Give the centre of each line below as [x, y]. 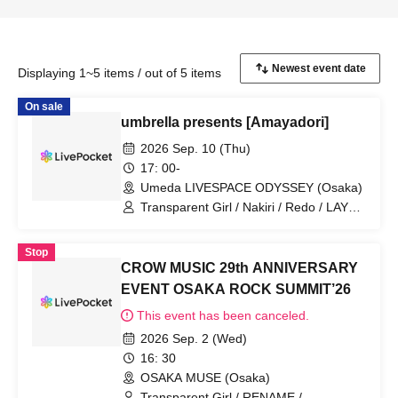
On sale [44, 107]
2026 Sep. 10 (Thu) [195, 148]
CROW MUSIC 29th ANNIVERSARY [239, 268]
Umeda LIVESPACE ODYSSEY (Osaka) [251, 187]
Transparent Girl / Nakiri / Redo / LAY [244, 207]
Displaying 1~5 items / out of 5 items [119, 73]
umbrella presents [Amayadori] [225, 122]
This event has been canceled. [223, 315]
